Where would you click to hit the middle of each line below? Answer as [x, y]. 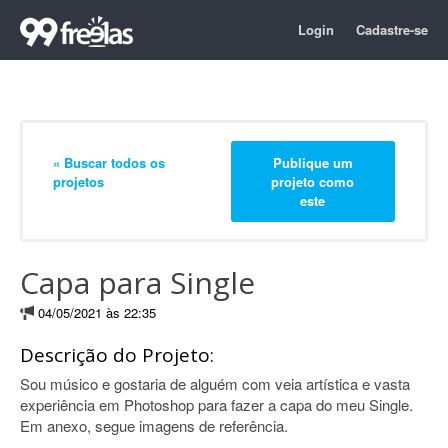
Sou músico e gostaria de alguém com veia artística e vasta [215, 383]
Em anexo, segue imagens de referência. [154, 425]
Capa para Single [137, 282]
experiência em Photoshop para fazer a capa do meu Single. [216, 404]
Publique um [312, 162]
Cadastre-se [392, 29]
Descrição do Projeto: [117, 355]
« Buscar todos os [109, 162]
